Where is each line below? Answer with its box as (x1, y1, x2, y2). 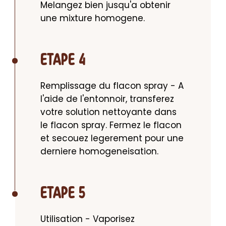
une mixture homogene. (40, 12, 145, 25)
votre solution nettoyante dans (40, 106, 177, 119)
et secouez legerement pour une (40, 132, 184, 145)
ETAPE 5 (40, 186, 86, 201)
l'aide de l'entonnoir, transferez (40, 93, 174, 105)
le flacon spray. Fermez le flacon (40, 119, 182, 132)
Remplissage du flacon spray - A (40, 80, 184, 92)
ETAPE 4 (40, 53, 86, 68)
